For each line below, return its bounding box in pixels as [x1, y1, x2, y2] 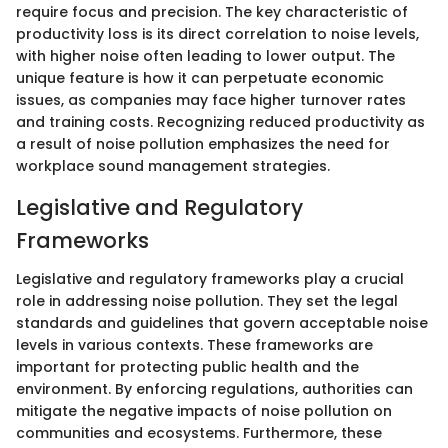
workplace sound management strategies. [16, 156, 330, 177]
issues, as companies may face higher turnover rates [16, 90, 406, 111]
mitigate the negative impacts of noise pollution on [16, 400, 392, 421]
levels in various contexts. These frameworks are [16, 334, 373, 355]
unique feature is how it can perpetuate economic [16, 68, 384, 89]
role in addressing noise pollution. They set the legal [16, 290, 398, 311]
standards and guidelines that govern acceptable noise [16, 312, 428, 333]
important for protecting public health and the [16, 356, 359, 377]
